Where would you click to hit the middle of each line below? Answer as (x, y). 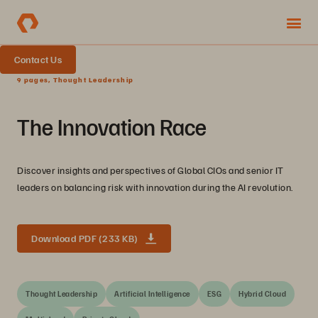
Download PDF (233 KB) (85, 238)
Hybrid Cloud (262, 294)
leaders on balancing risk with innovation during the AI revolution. (155, 187)
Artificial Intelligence (152, 294)
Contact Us (38, 59)
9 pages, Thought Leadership (76, 79)
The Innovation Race (112, 126)
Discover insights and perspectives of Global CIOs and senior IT (150, 170)
